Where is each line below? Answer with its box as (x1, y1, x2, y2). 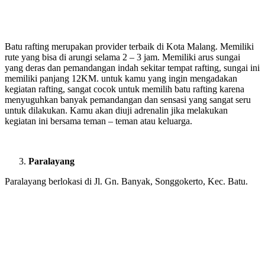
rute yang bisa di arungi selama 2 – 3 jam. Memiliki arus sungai (5, 51, 240, 62)
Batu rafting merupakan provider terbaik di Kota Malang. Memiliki (5, 41, 254, 51)
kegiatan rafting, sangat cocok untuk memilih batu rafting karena (5, 83, 244, 94)
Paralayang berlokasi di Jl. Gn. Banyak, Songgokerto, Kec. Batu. (5, 176, 248, 186)
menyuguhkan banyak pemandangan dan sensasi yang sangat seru (5, 94, 251, 105)
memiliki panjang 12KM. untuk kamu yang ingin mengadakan (5, 73, 237, 83)
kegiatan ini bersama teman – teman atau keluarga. (5, 115, 192, 126)
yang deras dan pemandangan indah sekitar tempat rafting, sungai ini (5, 62, 260, 73)
